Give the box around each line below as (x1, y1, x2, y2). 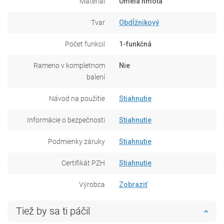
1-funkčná (119, 39, 151, 48)
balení (86, 72, 105, 81)
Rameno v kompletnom (33, 61, 105, 69)
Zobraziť (119, 180, 147, 188)
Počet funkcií (65, 39, 105, 48)
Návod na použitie (49, 94, 105, 102)
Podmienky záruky (48, 137, 105, 145)
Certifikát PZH (61, 158, 105, 167)
